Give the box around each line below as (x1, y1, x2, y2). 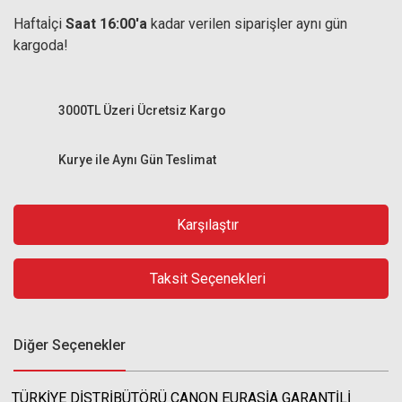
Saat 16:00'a (66, 15, 147, 32)
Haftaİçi (13, 15, 66, 32)
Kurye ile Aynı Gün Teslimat (58, 152, 216, 167)
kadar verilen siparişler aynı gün (147, 15, 347, 32)
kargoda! (13, 37, 68, 54)
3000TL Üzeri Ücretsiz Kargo (58, 102, 226, 118)
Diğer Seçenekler (13, 336, 126, 354)
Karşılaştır (177, 215, 239, 233)
